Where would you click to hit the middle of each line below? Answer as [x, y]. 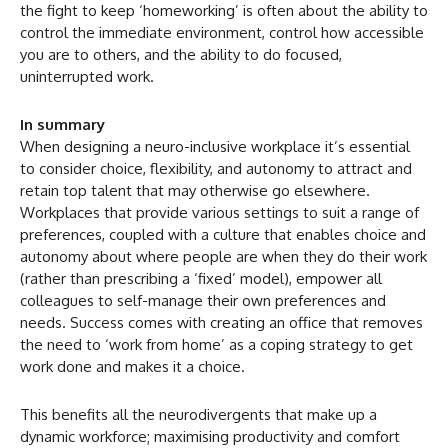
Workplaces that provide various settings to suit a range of [219, 212]
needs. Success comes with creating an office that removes [221, 322]
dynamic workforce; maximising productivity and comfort [210, 436]
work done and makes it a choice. [132, 366]
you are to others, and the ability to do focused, [181, 54]
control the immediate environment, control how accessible [222, 32]
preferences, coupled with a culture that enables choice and [223, 234]
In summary [62, 124]
